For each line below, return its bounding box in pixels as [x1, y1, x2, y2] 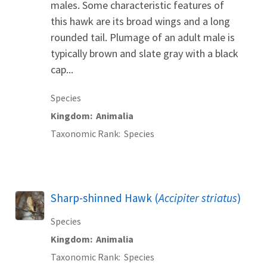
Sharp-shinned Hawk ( [51, 190, 159, 205]
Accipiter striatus [159, 190, 237, 205]
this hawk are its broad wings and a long [51, 14, 230, 28]
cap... [51, 62, 73, 76]
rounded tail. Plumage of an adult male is [51, 30, 235, 44]
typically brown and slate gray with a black [51, 46, 238, 60]
